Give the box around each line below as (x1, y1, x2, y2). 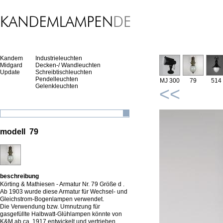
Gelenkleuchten (35, 83, 78, 90)
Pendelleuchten (35, 76, 78, 83)
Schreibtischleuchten (35, 69, 92, 76)
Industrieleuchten (35, 55, 82, 62)
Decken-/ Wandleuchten (35, 62, 101, 69)
